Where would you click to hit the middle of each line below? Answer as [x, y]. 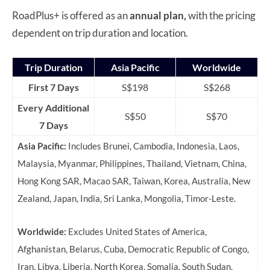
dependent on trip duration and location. [100, 33]
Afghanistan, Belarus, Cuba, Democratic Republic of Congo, [133, 249]
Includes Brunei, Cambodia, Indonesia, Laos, [153, 146]
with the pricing [222, 15]
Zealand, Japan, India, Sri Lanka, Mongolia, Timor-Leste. [127, 198]
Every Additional [53, 107]
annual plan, [159, 15]
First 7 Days [53, 87]
